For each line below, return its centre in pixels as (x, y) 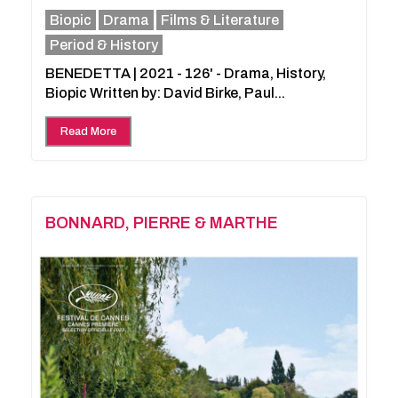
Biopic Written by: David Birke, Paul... (165, 93)
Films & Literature (220, 20)
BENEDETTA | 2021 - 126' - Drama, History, (186, 74)
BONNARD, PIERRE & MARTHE (162, 223)
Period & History (104, 45)
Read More (88, 132)
